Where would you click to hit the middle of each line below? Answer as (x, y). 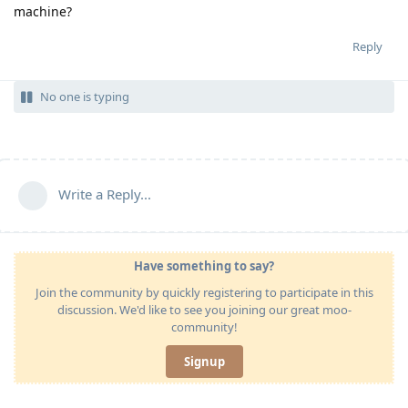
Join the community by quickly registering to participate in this (204, 292)
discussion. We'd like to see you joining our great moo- (204, 309)
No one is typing (85, 96)
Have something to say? (204, 265)
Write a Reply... (105, 194)
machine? (43, 11)
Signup (204, 361)
